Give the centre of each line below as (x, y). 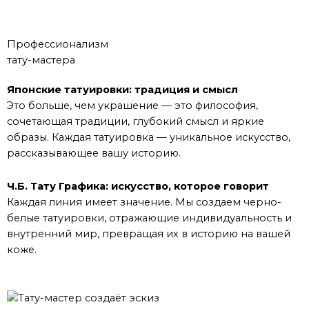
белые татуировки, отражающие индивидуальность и (149, 218)
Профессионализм (58, 44)
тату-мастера (41, 60)
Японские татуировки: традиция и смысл (122, 89)
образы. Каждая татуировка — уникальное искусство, (149, 137)
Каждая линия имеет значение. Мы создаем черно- (144, 202)
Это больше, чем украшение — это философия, (132, 105)
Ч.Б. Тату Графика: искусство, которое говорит (138, 187)
